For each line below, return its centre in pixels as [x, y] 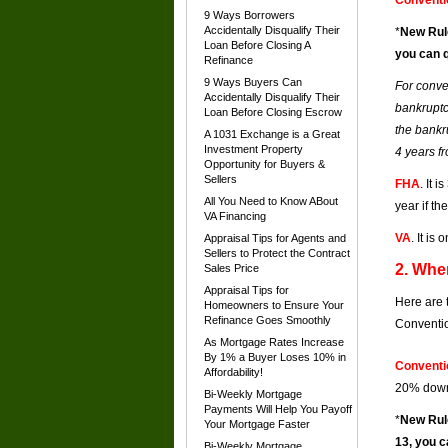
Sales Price [231, 268]
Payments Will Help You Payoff [278, 409]
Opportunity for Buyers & [264, 164]
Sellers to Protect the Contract [277, 253]
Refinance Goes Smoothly [267, 320]
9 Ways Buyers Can [253, 82]
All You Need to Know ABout [271, 201]
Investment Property [253, 149]
